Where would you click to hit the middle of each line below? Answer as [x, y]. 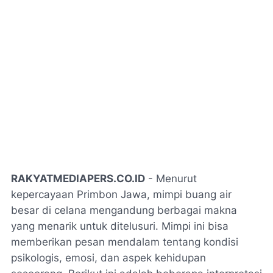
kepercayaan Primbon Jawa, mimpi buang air [121, 194]
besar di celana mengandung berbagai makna [124, 210]
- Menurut [171, 178]
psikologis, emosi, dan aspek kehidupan [108, 257]
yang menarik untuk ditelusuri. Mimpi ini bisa [120, 226]
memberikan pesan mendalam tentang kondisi [125, 242]
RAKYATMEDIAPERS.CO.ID [78, 178]
